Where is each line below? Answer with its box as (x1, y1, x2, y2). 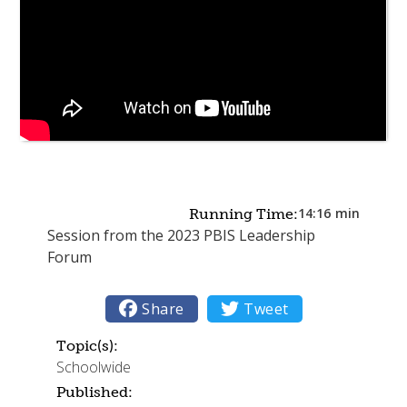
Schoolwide (56, 356, 132, 377)
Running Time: (188, 204, 298, 223)
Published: (56, 382, 134, 401)
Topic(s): (56, 336, 119, 354)
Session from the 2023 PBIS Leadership (47, 224, 316, 245)
